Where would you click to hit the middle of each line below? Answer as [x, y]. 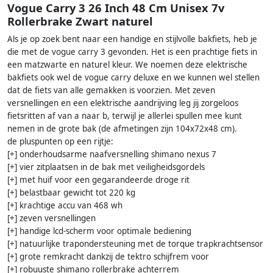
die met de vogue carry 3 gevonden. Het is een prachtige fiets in [132, 52]
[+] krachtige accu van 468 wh [65, 206]
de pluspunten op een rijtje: [60, 142]
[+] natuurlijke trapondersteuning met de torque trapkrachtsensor [135, 244]
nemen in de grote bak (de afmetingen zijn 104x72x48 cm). [122, 129]
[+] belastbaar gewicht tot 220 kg [71, 193]
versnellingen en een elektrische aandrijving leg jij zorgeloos [123, 103]
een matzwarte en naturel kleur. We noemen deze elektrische [127, 65]
